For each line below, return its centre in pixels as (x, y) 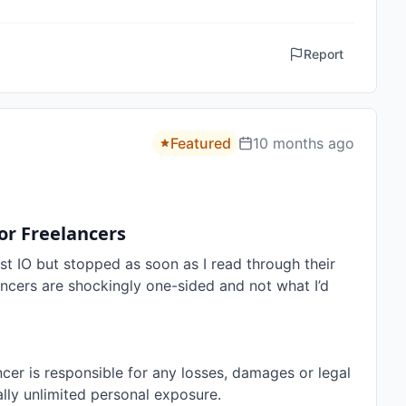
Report (324, 54)
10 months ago (304, 143)
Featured (201, 143)
